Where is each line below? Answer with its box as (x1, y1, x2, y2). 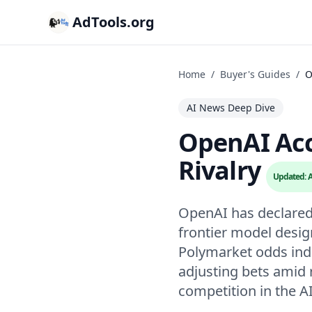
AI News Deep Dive (187, 101, 275, 114)
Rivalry (178, 153, 260, 187)
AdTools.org (72, 13, 155, 31)
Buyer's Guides (220, 68, 290, 81)
